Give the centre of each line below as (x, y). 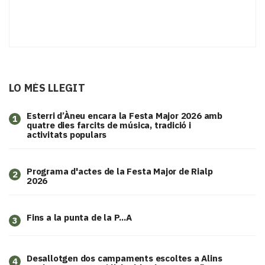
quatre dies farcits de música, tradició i (109, 125)
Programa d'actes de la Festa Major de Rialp (120, 172)
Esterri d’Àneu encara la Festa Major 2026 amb (125, 116)
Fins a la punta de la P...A (79, 218)
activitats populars (67, 135)
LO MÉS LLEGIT (47, 88)
